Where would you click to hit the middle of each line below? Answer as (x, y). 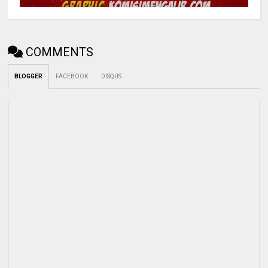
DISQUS (112, 77)
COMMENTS (60, 52)
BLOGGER (29, 77)
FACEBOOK (72, 77)
